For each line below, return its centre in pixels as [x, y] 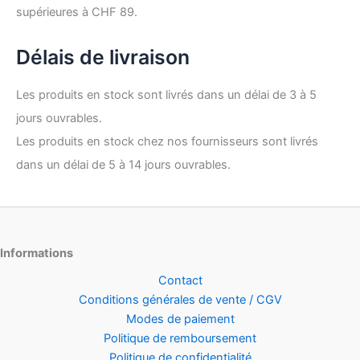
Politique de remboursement [180, 338]
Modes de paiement [180, 319]
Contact [180, 280]
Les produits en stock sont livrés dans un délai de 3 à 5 [166, 95]
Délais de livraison [103, 57]
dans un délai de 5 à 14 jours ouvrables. [123, 165]
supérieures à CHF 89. [77, 12]
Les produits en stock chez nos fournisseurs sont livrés [167, 142]
